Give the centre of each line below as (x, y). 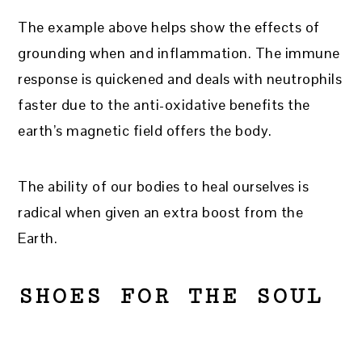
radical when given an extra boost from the (161, 212)
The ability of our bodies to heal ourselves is (164, 186)
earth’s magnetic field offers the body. (145, 130)
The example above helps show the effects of (169, 27)
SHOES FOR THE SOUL (171, 296)
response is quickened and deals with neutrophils (180, 78)
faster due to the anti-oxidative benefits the (164, 104)
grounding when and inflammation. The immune (179, 53)
